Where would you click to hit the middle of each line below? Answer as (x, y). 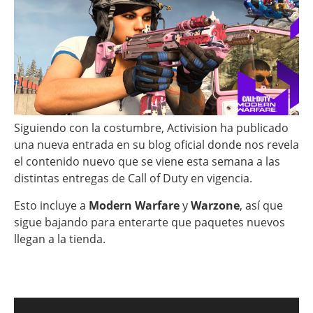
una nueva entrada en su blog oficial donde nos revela (156, 145)
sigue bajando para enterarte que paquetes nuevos (150, 222)
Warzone (215, 205)
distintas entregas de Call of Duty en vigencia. (133, 179)
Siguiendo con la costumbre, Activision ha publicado (151, 128)
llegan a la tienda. (60, 239)
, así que (261, 205)
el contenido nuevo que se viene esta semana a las (147, 162)
